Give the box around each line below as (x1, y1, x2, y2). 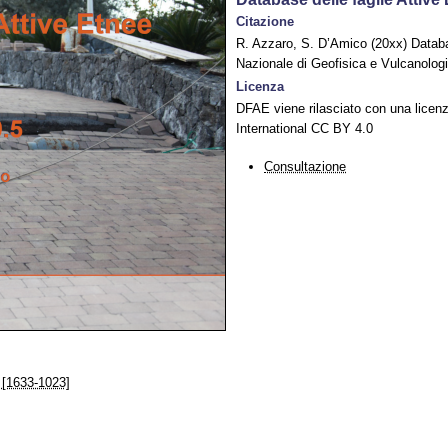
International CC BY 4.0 (236, 121, 373, 136)
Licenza (236, 79, 284, 94)
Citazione (236, 14, 294, 29)
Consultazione (264, 159, 346, 174)
